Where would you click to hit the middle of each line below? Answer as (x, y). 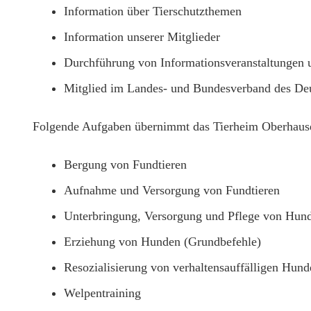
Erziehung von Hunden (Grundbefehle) (162, 242)
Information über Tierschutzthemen (153, 11)
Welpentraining (102, 293)
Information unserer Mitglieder (142, 37)
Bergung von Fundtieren (125, 165)
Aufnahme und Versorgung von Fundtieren (172, 191)
